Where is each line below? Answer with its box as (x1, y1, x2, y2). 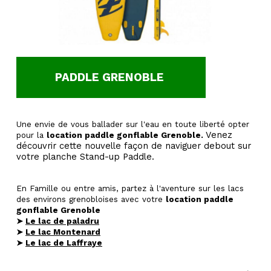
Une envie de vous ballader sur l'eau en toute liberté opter (16, 120, 249, 129)
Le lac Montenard (25, 227, 100, 237)
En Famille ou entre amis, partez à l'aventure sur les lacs (16, 184, 244, 193)
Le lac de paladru (25, 217, 99, 226)
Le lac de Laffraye (25, 238, 102, 247)
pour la (16, 131, 47, 140)
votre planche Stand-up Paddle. (16, 151, 154, 162)
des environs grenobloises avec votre (16, 195, 166, 204)
